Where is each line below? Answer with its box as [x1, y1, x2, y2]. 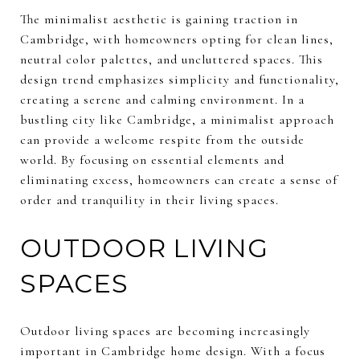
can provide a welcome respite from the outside [20, 131, 305, 148]
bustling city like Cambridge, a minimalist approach [20, 111, 334, 128]
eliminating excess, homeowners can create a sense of [20, 171, 337, 188]
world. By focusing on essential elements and [20, 151, 284, 168]
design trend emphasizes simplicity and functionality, [20, 71, 339, 88]
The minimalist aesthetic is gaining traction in [20, 10, 298, 27]
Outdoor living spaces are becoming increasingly [20, 322, 310, 339]
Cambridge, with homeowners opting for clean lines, [20, 31, 333, 47]
